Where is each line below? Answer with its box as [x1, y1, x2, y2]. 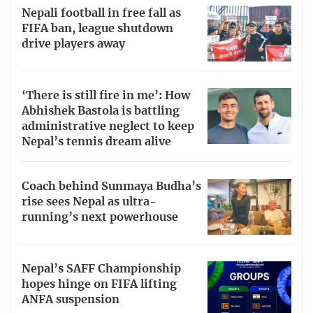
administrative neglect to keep [22, 120, 194, 132]
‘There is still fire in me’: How [22, 89, 190, 101]
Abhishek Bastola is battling [22, 105, 180, 117]
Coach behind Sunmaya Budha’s [22, 180, 201, 192]
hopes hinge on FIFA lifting [22, 278, 177, 290]
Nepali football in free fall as [22, 7, 181, 19]
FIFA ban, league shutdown [22, 22, 173, 34]
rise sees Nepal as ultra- [22, 196, 156, 208]
